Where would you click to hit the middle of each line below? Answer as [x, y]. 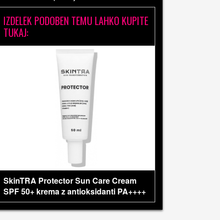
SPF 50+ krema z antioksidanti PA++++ [75, 192]
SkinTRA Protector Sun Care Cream [70, 181]
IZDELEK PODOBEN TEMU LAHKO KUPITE [76, 20]
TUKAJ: [16, 32]
